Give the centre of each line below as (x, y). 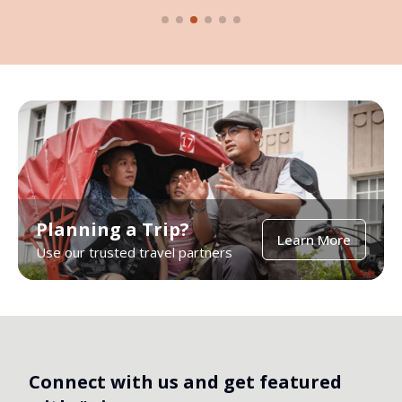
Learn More (314, 240)
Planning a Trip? (113, 229)
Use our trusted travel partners (134, 252)
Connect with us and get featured (185, 382)
